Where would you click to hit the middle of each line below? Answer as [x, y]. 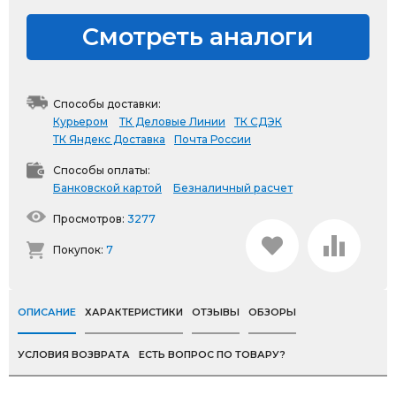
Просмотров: [90, 219]
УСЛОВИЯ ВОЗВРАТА [74, 354]
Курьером [80, 122]
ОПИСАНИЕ [47, 312]
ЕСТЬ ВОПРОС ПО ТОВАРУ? [212, 354]
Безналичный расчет [233, 188]
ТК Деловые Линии [172, 122]
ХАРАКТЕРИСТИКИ [134, 312]
